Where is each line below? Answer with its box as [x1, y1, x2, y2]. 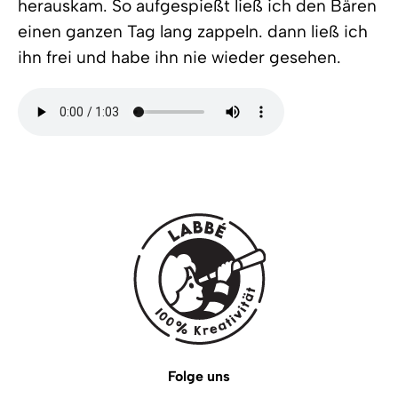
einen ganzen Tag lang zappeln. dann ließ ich [18, 21, 368, 42]
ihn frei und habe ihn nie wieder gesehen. [18, 47, 341, 68]
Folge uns [168, 368, 230, 385]
